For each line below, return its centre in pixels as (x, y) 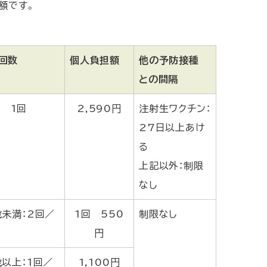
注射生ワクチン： (175, 108)
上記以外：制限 (171, 165)
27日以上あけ (172, 127)
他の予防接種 (169, 60)
